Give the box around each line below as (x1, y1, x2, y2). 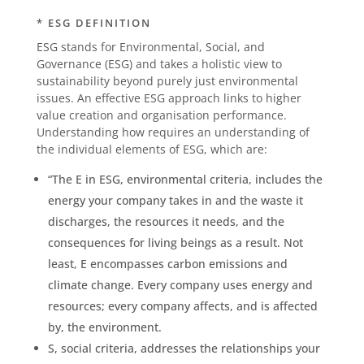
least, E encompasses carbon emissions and (47, 255, 288, 271)
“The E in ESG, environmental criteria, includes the (47, 171, 323, 187)
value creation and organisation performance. (36, 106, 287, 123)
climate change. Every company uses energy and (47, 276, 313, 292)
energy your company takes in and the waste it (47, 192, 303, 208)
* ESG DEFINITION (36, 15, 151, 30)
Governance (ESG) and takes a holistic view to (36, 55, 282, 71)
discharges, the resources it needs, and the (47, 213, 284, 229)
